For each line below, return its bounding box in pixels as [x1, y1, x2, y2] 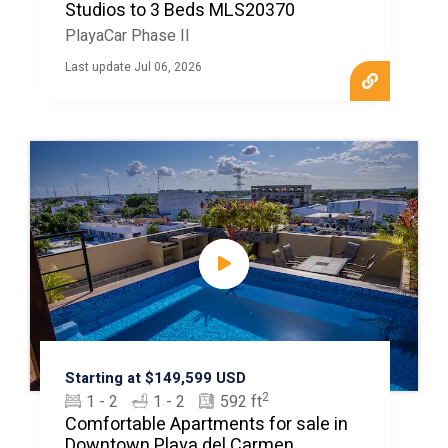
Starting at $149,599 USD [64, 367, 246, 389]
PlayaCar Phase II [64, 24, 190, 48]
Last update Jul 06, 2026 [64, 58, 202, 76]
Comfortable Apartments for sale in [64, 411, 348, 438]
